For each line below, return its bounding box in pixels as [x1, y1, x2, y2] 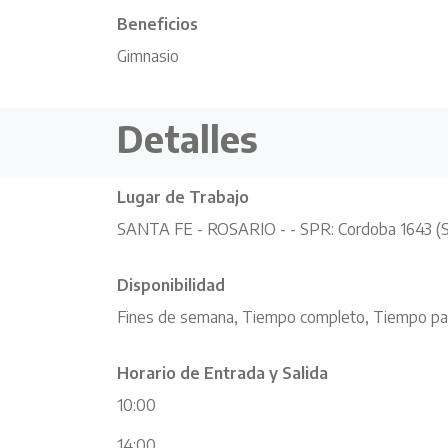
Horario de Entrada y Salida [117, 363, 328, 383]
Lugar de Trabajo [117, 187, 249, 207]
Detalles [117, 116, 258, 161]
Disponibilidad [117, 275, 225, 295]
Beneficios [117, 14, 198, 34]
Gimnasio [117, 46, 179, 66]
